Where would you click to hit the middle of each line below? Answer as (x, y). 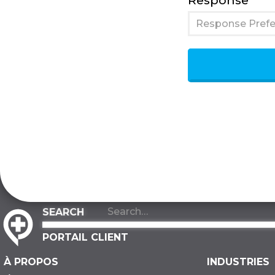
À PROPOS (31, 261)
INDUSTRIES (238, 261)
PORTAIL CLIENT (85, 238)
